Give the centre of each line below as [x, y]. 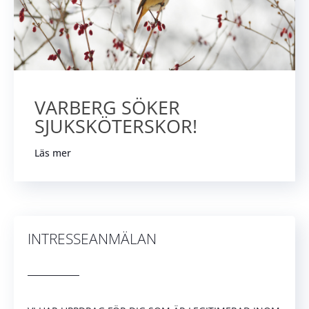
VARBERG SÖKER [107, 107]
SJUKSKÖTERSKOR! [116, 126]
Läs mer [53, 152]
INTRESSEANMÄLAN [92, 238]
